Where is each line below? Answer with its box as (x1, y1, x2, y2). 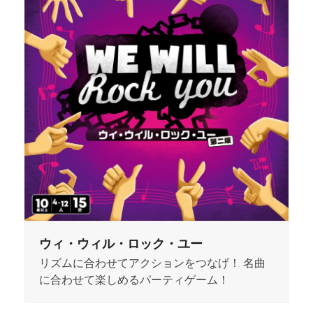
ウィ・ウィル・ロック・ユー (38, 235, 203, 252)
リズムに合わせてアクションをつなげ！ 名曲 (38, 255, 265, 271)
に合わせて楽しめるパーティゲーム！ (38, 272, 229, 288)
